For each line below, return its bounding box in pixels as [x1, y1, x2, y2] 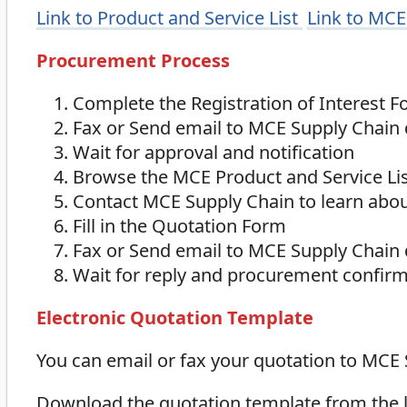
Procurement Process [36, 48, 230, 74]
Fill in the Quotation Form [73, 213, 286, 239]
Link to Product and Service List [36, 5, 303, 31]
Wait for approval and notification [73, 140, 354, 165]
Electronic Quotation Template [36, 305, 313, 331]
